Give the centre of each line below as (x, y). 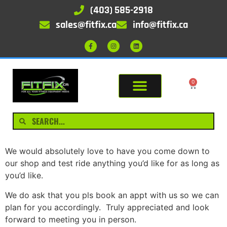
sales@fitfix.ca (86, 25)
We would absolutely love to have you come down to (107, 151)
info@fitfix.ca (160, 25)
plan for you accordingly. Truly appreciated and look (107, 207)
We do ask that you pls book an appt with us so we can (112, 195)
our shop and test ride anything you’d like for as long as (112, 163)
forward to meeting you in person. (71, 219)
